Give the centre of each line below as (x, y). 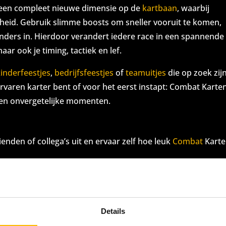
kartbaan (160, 8)
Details (113, 211)
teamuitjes (146, 73)
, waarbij (193, 8)
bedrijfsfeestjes (84, 73)
